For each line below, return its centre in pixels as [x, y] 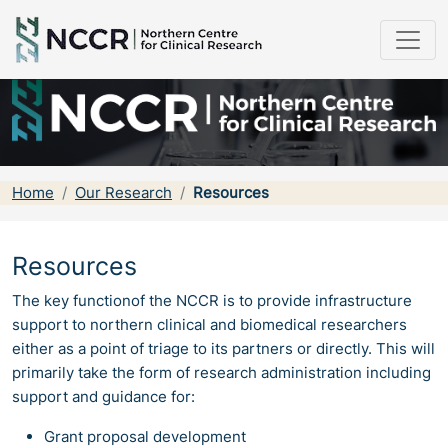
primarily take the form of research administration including [221, 373]
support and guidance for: [103, 397]
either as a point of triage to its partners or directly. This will [223, 349]
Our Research [123, 193]
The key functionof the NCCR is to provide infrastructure [212, 301]
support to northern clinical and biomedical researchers [209, 325]
